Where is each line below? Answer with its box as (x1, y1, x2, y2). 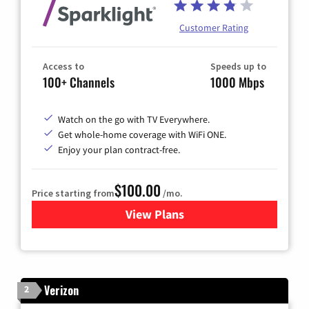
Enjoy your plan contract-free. (58, 143, 180, 156)
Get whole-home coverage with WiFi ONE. (58, 128, 226, 141)
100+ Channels (43, 72, 114, 91)
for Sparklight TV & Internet (154, 206, 305, 222)
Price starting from (32, 186, 114, 199)
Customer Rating (179, 21, 248, 34)
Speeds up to (210, 59, 266, 72)
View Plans (125, 206, 184, 222)
